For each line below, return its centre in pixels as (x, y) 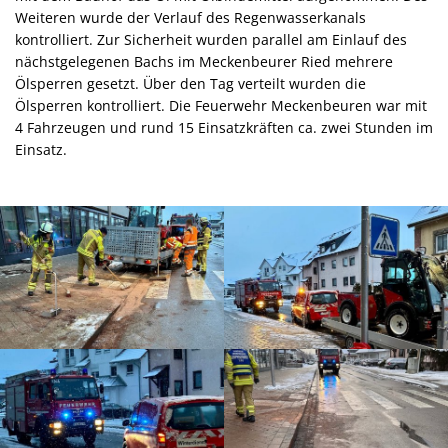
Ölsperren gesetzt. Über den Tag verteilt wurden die (190, 83)
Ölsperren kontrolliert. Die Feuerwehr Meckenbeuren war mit (221, 105)
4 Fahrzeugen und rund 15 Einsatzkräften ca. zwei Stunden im (224, 127)
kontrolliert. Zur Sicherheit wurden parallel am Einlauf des (211, 39)
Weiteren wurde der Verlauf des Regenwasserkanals (190, 17)
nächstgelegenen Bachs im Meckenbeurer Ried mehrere (204, 61)
